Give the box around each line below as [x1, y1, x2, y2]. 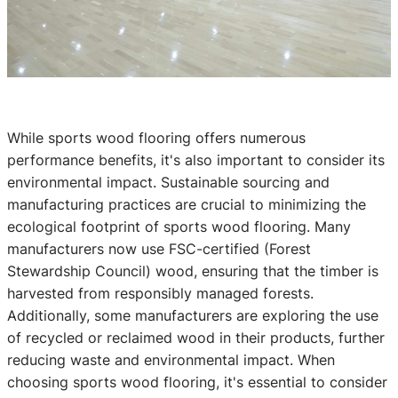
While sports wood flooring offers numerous [7, 128, 306, 147]
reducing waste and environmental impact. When [7, 350, 335, 369]
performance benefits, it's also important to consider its [7, 150, 385, 169]
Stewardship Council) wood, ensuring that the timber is [7, 261, 378, 280]
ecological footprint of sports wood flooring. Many [7, 217, 351, 235]
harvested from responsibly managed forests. [7, 283, 314, 302]
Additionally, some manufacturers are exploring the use [7, 306, 378, 324]
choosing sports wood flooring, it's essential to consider [7, 372, 387, 391]
